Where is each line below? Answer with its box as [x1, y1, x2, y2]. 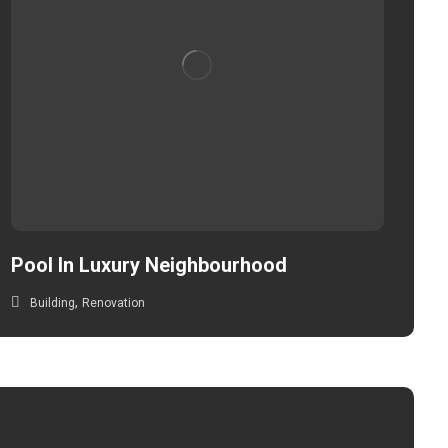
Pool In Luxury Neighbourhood [11, 252, 288, 277]
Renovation [82, 295, 146, 310]
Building [30, 295, 76, 310]
